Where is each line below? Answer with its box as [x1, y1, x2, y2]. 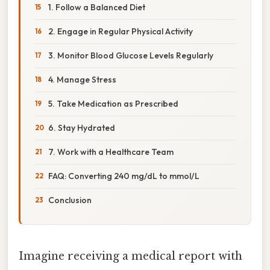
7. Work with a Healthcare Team [48, 146, 174, 157]
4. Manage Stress [48, 74, 116, 85]
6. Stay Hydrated [48, 122, 115, 133]
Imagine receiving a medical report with [19, 249, 242, 263]
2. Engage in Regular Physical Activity [48, 25, 193, 37]
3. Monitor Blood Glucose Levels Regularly [48, 49, 213, 61]
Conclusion [48, 194, 92, 206]
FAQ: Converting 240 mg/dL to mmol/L [48, 170, 199, 181]
